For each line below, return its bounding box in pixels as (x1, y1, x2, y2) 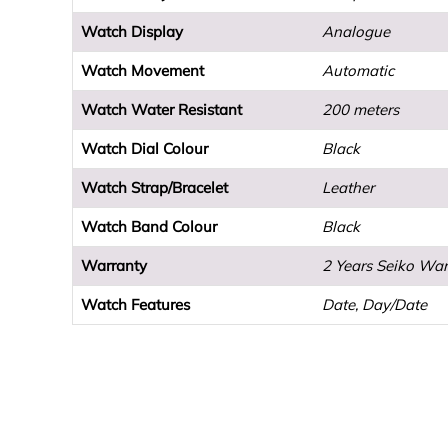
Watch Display (81, 22, 183, 42)
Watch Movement (81, 61, 204, 81)
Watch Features (81, 295, 190, 315)
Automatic (322, 61, 394, 81)
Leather (322, 178, 374, 198)
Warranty (81, 256, 147, 276)
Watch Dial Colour (81, 139, 208, 159)
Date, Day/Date (322, 295, 427, 315)
